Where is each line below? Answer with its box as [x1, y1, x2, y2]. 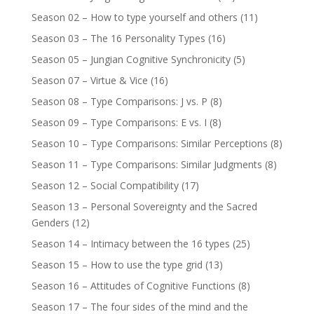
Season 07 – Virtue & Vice [31, 74, 148, 88]
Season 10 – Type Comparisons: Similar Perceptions [31, 137, 268, 151]
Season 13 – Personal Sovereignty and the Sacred [31, 200, 257, 214]
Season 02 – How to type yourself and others [31, 11, 238, 25]
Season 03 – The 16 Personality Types [31, 32, 205, 46]
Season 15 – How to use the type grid [31, 258, 203, 272]
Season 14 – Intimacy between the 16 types [31, 237, 230, 251]
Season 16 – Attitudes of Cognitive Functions [31, 279, 235, 293]
